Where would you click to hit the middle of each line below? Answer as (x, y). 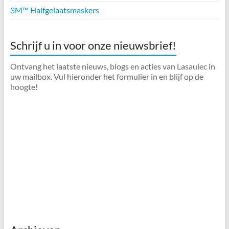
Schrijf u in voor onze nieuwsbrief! (93, 45)
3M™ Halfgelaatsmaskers (54, 10)
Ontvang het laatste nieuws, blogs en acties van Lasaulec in (112, 66)
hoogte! (24, 86)
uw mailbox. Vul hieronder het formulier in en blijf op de (107, 76)
